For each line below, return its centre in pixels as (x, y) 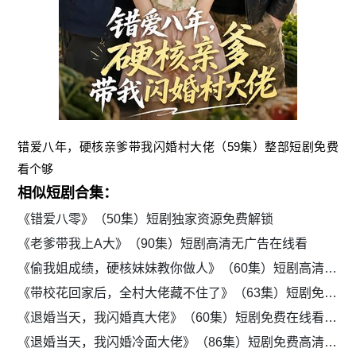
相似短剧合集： (68, 193)
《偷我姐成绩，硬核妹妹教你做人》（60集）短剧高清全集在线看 (331, 269)
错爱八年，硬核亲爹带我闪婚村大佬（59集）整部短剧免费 (178, 147)
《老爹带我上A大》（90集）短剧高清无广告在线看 (163, 244)
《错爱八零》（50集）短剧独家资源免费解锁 (146, 219)
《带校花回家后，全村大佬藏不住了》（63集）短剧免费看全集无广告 (331, 293)
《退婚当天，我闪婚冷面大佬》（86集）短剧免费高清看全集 (331, 342)
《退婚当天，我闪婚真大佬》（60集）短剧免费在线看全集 (331, 318)
